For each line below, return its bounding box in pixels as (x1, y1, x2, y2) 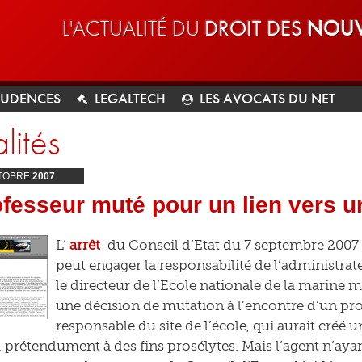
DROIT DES (204, 14, 307, 42)
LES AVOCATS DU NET (200, 89, 335, 107)
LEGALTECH (95, 89, 166, 107)
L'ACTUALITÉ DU (62, 14, 204, 42)
